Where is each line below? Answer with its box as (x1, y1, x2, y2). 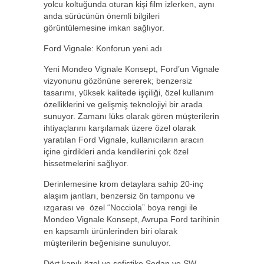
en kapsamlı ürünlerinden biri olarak (44, 226, 177, 236)
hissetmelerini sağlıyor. (44, 159, 128, 169)
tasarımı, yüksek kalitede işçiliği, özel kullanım (44, 88, 214, 98)
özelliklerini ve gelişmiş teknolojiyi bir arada (44, 100, 203, 110)
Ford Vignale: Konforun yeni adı (44, 44, 162, 54)
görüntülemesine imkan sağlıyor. (44, 23, 164, 33)
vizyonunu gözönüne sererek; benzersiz (44, 76, 192, 86)
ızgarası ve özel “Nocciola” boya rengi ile (44, 203, 197, 213)
